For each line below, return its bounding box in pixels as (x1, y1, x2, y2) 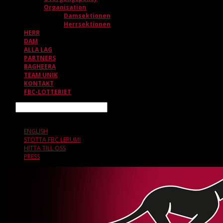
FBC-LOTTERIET (24, 88, 71, 96)
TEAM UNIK (24, 71, 58, 79)
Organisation (44, 3, 86, 11)
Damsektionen (64, 11, 111, 20)
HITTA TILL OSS (24, 144, 66, 152)
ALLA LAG (24, 45, 52, 54)
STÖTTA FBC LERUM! (24, 135, 81, 144)
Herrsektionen (64, 20, 111, 28)
